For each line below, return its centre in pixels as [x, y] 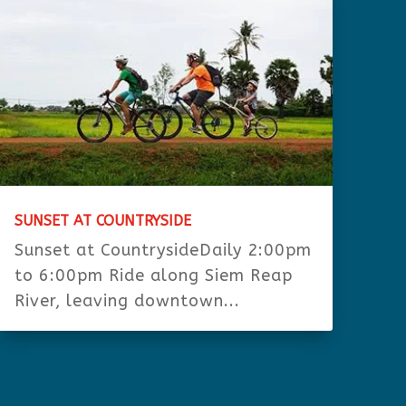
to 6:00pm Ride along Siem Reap [153, 275]
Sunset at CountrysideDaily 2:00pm [163, 250]
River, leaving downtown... [127, 300]
